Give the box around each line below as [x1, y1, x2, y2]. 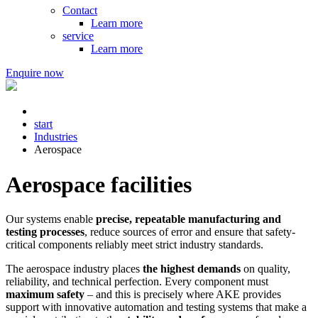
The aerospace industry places [6, 262, 143, 275]
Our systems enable [6, 212, 96, 225]
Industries [34, 131, 77, 143]
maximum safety [6, 287, 84, 300]
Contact [62, 4, 97, 17]
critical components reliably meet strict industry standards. [6, 238, 263, 251]
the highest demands [143, 262, 241, 275]
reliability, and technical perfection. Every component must [6, 275, 268, 287]
